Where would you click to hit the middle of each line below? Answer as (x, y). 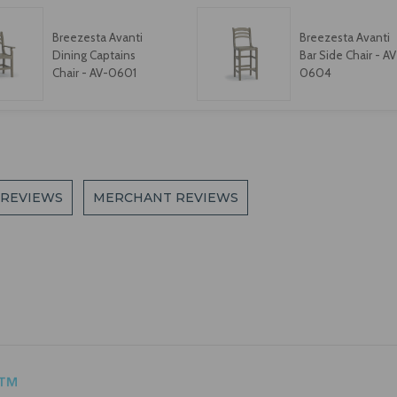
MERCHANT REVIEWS (166, 198)
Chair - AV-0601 (94, 72)
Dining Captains (93, 54)
